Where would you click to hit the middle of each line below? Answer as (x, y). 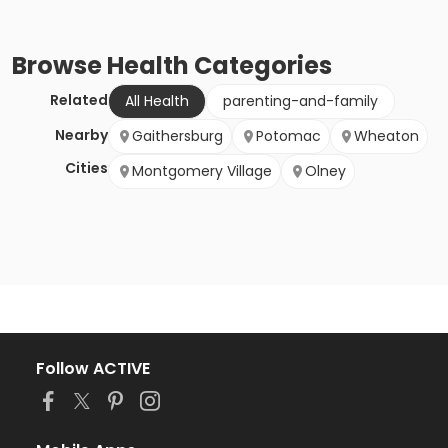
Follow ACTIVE (93, 369)
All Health (157, 101)
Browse (59, 66)
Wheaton (386, 136)
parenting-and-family (300, 101)
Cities (86, 168)
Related (79, 100)
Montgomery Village (202, 171)
